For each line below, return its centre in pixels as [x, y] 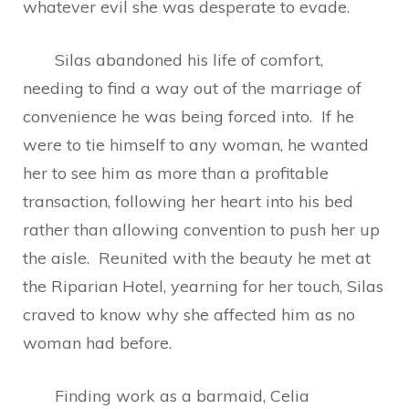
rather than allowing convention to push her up [201, 230]
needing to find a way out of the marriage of [192, 88]
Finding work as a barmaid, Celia [166, 396]
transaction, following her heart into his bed [188, 201]
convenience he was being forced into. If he [189, 116]
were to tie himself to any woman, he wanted [196, 145]
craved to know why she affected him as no [189, 315]
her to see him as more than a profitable [176, 173]
